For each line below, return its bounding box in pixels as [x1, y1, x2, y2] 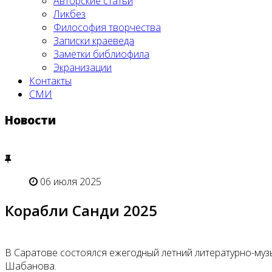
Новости [5, 112, 56, 127]
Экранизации [53, 61, 112, 74]
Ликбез [53, 7, 86, 21]
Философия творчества [53, 21, 161, 34]
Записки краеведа [53, 34, 134, 47]
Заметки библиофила [53, 47, 149, 61]
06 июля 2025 [40, 175, 101, 189]
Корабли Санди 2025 [5, 200, 157, 221]
